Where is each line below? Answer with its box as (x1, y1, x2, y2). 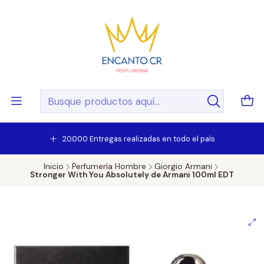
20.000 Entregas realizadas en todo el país (62, 133, 215, 144)
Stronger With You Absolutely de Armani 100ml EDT (30, 170, 234, 180)
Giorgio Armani (154, 161, 212, 171)
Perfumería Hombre (72, 161, 146, 171)
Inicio (44, 161, 64, 171)
